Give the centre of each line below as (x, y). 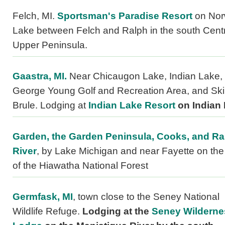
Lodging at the (116, 211)
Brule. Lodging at (50, 105)
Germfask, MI (43, 197)
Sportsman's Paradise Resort (125, 16)
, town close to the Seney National (146, 197)
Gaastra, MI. (40, 76)
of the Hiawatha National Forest (80, 166)
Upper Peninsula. (50, 45)
